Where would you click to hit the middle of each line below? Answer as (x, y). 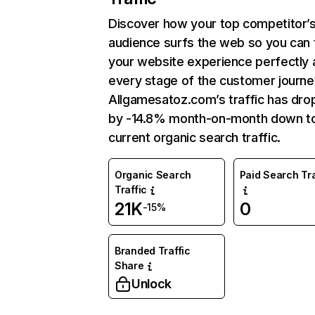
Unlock (152, 284)
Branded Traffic (153, 251)
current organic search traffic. (194, 137)
